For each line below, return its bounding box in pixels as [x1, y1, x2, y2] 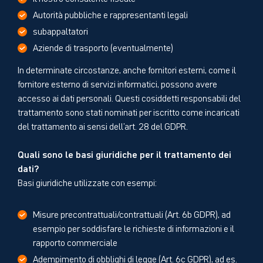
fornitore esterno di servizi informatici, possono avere [18, 76, 217, 90]
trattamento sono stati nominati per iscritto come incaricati [18, 104, 240, 118]
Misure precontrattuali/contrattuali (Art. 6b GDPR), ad [33, 207, 231, 220]
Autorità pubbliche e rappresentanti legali [33, 7, 188, 21]
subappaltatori [33, 23, 88, 37]
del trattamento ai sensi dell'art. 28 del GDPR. [18, 119, 188, 132]
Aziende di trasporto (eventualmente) [33, 40, 173, 53]
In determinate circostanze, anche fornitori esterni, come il [18, 62, 236, 76]
